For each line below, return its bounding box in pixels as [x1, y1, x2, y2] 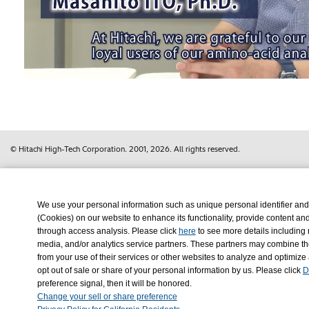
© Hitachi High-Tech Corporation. [10, 145, 129, 154]
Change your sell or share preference [37, 292, 177, 301]
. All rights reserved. [170, 145, 240, 154]
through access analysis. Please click [37, 226, 179, 236]
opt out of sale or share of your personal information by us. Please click [37, 266, 303, 275]
